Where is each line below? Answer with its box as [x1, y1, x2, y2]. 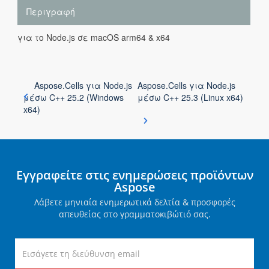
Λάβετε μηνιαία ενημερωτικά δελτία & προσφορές [34, 196, 235, 208]
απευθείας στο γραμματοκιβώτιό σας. [58, 208, 211, 220]
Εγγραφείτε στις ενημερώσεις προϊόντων [16, 167, 253, 183]
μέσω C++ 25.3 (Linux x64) [137, 91, 243, 103]
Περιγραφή [26, 5, 75, 17]
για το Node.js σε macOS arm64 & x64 [17, 31, 170, 43]
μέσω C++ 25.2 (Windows [23, 91, 124, 103]
